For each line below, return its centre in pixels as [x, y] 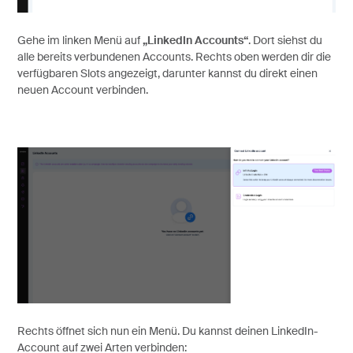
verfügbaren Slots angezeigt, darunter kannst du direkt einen [167, 74]
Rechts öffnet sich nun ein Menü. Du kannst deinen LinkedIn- [167, 331]
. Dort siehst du [285, 41]
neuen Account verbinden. [82, 91]
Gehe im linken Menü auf [80, 41]
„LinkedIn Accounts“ [195, 41]
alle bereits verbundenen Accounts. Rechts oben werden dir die [174, 58]
